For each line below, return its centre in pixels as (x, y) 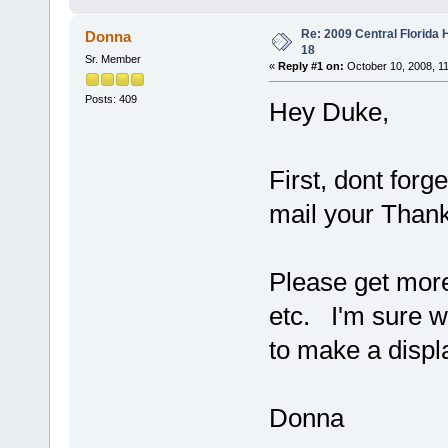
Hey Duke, (328, 111)
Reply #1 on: (310, 65)
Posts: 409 (110, 98)
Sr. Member (112, 58)
